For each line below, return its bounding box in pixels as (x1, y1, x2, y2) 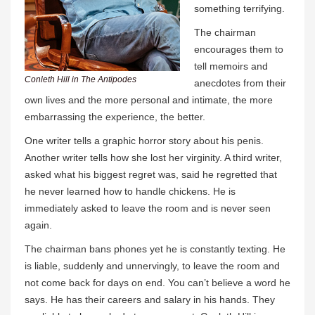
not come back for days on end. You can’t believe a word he (25, 276, 290, 288)
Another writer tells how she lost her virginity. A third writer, (25, 151, 282, 163)
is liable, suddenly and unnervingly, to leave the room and (25, 259, 280, 271)
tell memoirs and (194, 60, 268, 72)
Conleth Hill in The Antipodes (25, 74, 136, 84)
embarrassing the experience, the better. (25, 110, 205, 122)
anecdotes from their (194, 77, 286, 89)
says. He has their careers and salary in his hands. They (25, 293, 275, 305)
